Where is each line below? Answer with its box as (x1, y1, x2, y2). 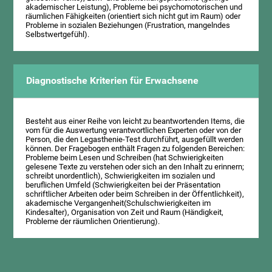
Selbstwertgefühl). (25, 29, 90, 39)
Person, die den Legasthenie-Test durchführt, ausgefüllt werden (25, 135, 244, 144)
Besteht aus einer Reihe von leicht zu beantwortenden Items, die (25, 117, 245, 126)
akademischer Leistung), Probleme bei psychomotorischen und (25, 2, 243, 12)
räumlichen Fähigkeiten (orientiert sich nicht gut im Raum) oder (25, 11, 241, 21)
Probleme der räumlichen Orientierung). (25, 217, 160, 226)
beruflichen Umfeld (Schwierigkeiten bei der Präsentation (25, 180, 221, 190)
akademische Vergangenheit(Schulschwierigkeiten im (25, 199, 211, 208)
